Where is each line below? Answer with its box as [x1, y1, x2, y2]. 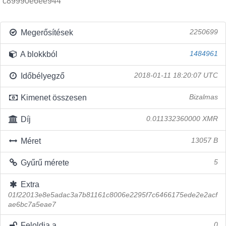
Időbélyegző [18, 72, 65, 80]
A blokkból [18, 50, 58, 59]
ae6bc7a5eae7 [8, 201, 56, 208]
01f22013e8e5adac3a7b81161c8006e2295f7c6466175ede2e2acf [8, 191, 217, 199]
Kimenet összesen [18, 93, 87, 102]
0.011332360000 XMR [146, 115, 218, 123]
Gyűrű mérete [18, 158, 69, 167]
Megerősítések [18, 28, 73, 37]
